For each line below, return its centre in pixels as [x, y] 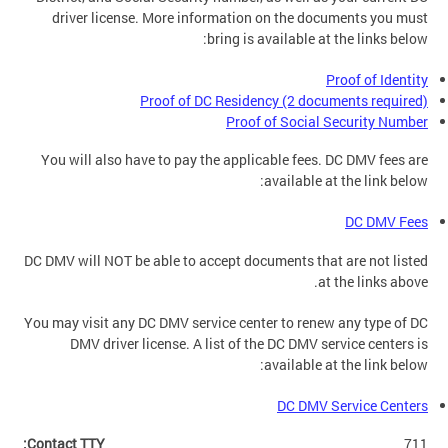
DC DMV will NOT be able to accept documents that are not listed [226, 260]
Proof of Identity [377, 79]
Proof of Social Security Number [327, 121]
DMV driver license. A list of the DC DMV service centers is [249, 343]
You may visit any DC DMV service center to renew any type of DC [226, 322]
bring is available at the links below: [317, 38]
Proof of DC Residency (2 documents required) [284, 100]
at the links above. [373, 281]
